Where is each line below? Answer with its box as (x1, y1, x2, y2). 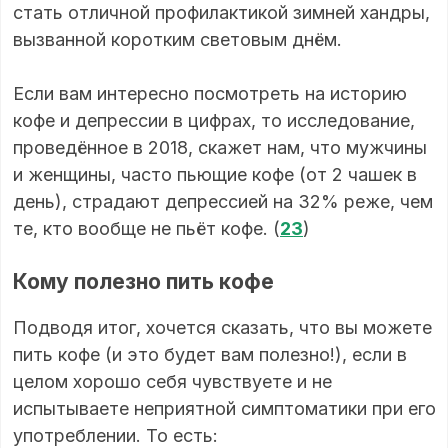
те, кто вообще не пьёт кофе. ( (13, 218, 280, 240)
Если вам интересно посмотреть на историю (13, 83, 407, 105)
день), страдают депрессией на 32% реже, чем (13, 191, 433, 213)
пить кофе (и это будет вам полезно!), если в (13, 344, 407, 366)
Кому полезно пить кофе (13, 269, 274, 295)
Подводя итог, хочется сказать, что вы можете (13, 317, 432, 339)
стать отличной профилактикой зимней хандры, (13, 2, 430, 24)
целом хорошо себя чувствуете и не (13, 371, 332, 393)
